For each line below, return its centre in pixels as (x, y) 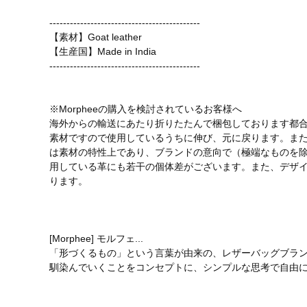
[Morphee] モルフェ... (96, 238)
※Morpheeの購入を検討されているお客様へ (146, 109)
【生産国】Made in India (103, 51)
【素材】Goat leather (96, 37)
